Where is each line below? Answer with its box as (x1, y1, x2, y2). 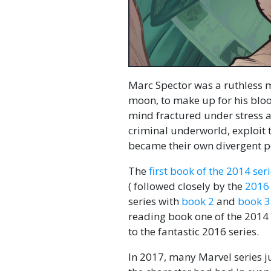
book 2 (181, 194, 214, 208)
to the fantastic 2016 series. (128, 224, 259, 238)
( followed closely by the (128, 179, 245, 193)
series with (128, 194, 181, 208)
